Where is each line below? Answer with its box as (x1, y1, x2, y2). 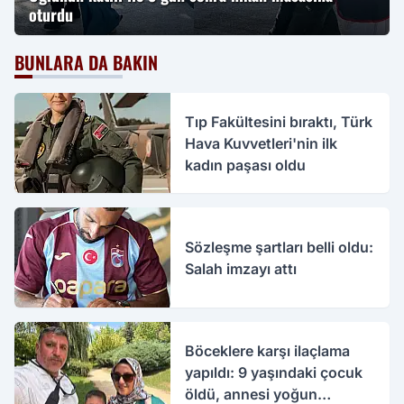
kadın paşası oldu (185, 155, 307, 174)
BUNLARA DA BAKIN (14, 49, 158, 76)
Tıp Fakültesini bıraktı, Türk (185, 112, 373, 131)
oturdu (29, 3, 73, 26)
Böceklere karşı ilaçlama (185, 342, 351, 360)
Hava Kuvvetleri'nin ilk (185, 133, 338, 152)
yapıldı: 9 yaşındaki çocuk (185, 363, 363, 381)
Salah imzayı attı (185, 259, 298, 278)
